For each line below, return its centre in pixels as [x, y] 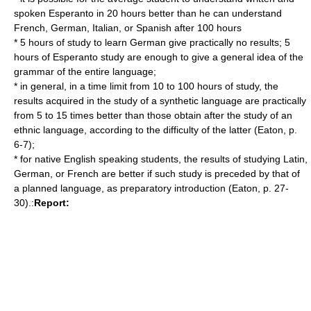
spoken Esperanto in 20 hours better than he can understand [148, 13]
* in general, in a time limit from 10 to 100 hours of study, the [146, 86]
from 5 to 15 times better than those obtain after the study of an [153, 115]
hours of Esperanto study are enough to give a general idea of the [159, 57]
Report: [52, 203]
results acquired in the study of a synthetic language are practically [160, 101]
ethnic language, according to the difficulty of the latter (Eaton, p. [155, 130]
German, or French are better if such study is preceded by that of [157, 174]
